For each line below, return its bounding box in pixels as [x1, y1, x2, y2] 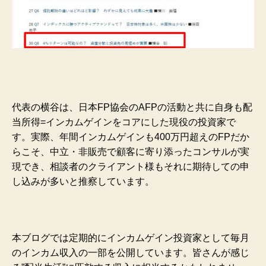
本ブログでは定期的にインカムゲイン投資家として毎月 [12, 233, 249, 243]
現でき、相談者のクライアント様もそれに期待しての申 [12, 161, 249, 172]
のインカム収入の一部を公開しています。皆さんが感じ [12, 248, 249, 258]
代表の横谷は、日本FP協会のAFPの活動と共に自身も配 [12, 102, 252, 113]
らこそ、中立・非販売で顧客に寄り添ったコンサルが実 [12, 147, 249, 157]
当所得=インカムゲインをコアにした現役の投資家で [12, 117, 236, 128]
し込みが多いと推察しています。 [12, 176, 154, 187]
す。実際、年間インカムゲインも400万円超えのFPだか [12, 132, 249, 142]
